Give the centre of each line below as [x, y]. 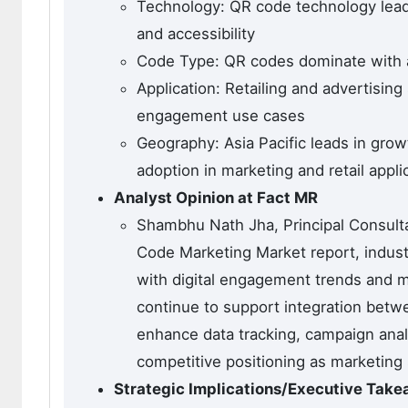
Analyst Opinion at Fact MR [216, 198]
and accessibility [196, 34]
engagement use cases [221, 116]
